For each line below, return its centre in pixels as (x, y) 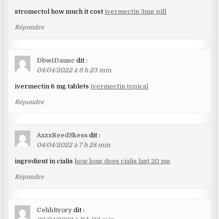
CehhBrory (55, 210)
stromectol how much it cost (60, 12)
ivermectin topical (120, 87)
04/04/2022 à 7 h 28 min (74, 145)
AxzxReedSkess (62, 135)
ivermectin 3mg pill (136, 12)
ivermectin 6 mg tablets (53, 87)
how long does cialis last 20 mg (123, 161)
